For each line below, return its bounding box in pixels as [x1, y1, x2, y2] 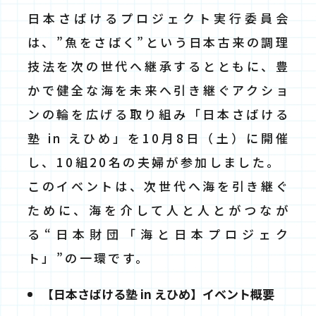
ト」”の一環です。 [28, 248, 150, 267]
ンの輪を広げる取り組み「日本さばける [28, 104, 290, 123]
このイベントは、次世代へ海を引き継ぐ [28, 176, 290, 195]
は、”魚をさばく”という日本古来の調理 [28, 32, 290, 51]
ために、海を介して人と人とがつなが [28, 200, 290, 219]
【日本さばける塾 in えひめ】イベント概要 [42, 284, 274, 303]
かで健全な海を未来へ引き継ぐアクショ [28, 80, 290, 99]
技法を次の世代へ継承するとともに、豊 [28, 56, 290, 75]
